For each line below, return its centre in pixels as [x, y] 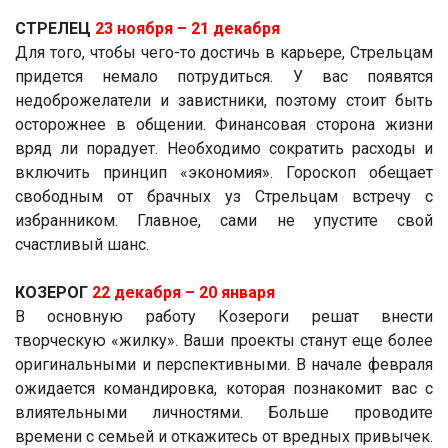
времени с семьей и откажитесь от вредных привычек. [224, 436]
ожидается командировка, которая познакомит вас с [224, 388]
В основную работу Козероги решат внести [224, 316]
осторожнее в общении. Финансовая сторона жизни [224, 124]
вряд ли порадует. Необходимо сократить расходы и [224, 148]
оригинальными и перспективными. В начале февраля [224, 364]
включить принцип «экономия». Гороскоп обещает [224, 172]
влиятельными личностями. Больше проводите [224, 412]
